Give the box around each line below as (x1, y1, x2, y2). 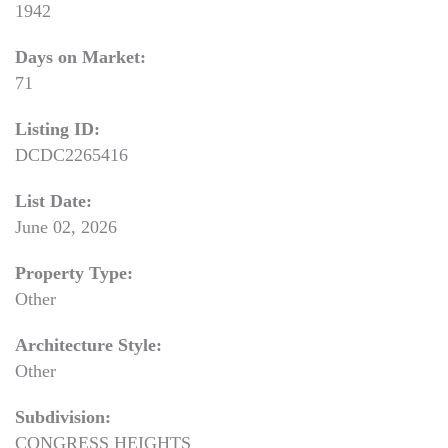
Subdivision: (15, 407, 111, 427)
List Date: (15, 191, 92, 211)
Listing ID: (15, 119, 100, 139)
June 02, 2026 (15, 217, 117, 237)
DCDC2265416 (15, 145, 128, 165)
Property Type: (15, 263, 133, 283)
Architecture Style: (15, 335, 162, 355)
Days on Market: (15, 47, 146, 67)
